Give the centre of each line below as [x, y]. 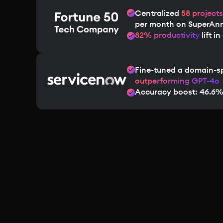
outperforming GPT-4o [177, 81]
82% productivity [167, 35]
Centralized [158, 13]
